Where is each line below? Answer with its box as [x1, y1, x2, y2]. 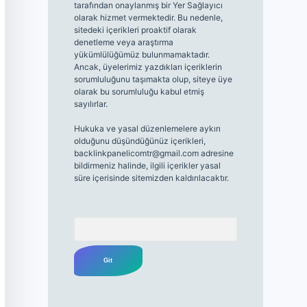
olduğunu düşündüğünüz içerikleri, [73, 136, 206, 147]
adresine [198, 148, 234, 159]
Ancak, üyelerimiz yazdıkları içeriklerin [73, 62, 222, 73]
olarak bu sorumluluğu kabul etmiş [73, 86, 204, 97]
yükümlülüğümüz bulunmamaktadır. [73, 49, 210, 60]
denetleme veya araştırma [73, 37, 173, 48]
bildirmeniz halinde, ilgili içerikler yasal [73, 160, 221, 171]
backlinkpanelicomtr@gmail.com [73, 148, 199, 159]
